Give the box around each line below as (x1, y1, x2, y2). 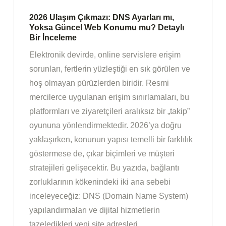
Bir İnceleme (29, 33, 77, 42)
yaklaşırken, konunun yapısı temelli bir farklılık (29, 135, 193, 144)
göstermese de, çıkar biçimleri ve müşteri (29, 149, 175, 158)
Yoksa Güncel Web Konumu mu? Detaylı (29, 23, 184, 32)
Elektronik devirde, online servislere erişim (29, 50, 181, 60)
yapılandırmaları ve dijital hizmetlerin (29, 206, 160, 215)
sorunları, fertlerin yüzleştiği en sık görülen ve (29, 65, 190, 74)
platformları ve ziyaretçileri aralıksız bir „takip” (29, 107, 190, 116)
